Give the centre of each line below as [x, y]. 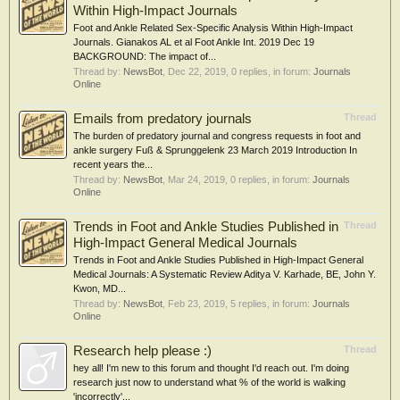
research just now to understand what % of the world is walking [209, 382]
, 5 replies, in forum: [269, 304]
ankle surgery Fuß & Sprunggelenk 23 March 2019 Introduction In [215, 150]
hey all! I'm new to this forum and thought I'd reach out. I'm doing [211, 368]
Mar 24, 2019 [196, 179]
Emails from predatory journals [162, 119]
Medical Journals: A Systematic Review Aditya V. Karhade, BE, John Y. [225, 274]
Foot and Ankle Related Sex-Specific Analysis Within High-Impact [213, 28]
